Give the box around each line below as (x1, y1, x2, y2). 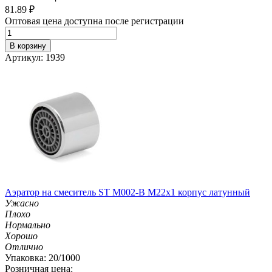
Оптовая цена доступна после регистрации (5, 15, 184, 26)
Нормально (5, 219, 50, 230)
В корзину (10, 41, 46, 50)
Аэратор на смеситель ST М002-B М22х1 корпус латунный (5, 186, 250, 197)
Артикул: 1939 (5, 52, 65, 63)
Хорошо (5, 230, 38, 241)
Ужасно (5, 197, 39, 208)
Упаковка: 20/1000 (5, 252, 80, 263)
